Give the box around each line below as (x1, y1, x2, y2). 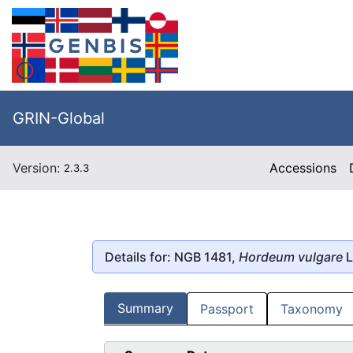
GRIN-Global (13, 109, 105, 128)
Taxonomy (281, 301, 343, 318)
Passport (200, 301, 254, 318)
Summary (117, 300, 173, 317)
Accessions (269, 160, 337, 176)
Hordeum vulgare (239, 248, 343, 265)
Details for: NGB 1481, (105, 248, 239, 265)
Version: (13, 160, 64, 176)
